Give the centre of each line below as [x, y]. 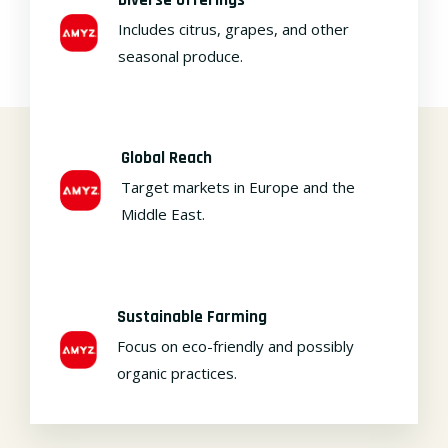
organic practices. [177, 372]
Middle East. [163, 214]
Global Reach [167, 158]
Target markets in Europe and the [238, 187]
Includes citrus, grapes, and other [233, 28]
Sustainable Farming [192, 316]
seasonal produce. [180, 55]
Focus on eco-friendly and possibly [236, 345]
